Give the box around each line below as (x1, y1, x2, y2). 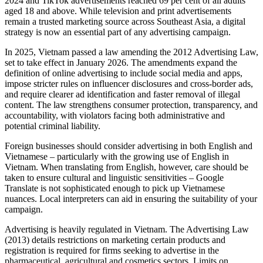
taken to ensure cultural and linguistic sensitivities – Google (5, 172, 224, 183)
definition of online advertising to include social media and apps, (5, 68, 242, 78)
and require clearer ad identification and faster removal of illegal (5, 89, 240, 99)
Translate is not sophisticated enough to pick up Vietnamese (5, 183, 225, 193)
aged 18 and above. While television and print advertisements (5, 5, 231, 16)
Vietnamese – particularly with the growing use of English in (5, 151, 229, 161)
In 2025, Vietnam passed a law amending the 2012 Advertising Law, (5, 46, 258, 57)
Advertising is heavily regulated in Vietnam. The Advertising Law (5, 224, 249, 234)
